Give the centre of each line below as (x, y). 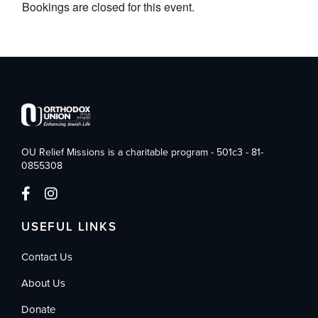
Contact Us (47, 257)
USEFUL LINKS (69, 227)
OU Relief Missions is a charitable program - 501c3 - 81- (142, 153)
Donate (38, 310)
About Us (43, 284)
